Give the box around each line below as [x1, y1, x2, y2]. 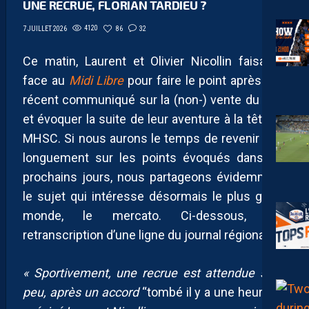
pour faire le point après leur [123, 72, 287, 88]
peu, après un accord [23, 284, 142, 299]
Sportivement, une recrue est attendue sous [33, 265, 287, 280]
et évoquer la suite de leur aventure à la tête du [23, 111, 286, 126]
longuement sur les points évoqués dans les [23, 150, 286, 165]
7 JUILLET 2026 [23, 24, 67, 32]
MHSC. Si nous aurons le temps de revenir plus [23, 130, 286, 146]
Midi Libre [68, 72, 124, 88]
